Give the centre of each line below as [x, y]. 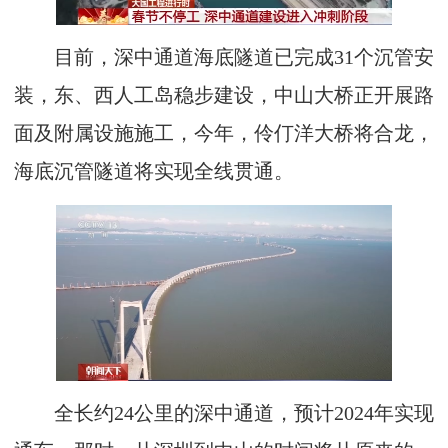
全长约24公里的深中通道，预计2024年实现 [224, 413]
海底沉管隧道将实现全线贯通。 [154, 172]
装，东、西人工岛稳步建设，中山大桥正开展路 [224, 96]
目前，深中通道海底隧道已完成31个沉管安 [224, 58]
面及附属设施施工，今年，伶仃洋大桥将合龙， [224, 134]
